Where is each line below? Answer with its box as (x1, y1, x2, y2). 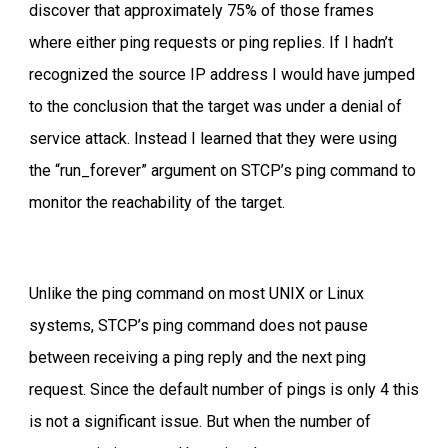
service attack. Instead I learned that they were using (29, 129, 397, 148)
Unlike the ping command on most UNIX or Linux (29, 284, 364, 303)
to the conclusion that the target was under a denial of (29, 97, 402, 116)
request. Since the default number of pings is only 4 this (29, 380, 419, 399)
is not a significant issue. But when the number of (29, 412, 371, 431)
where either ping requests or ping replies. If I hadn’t (29, 33, 393, 52)
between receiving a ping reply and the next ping (29, 348, 366, 367)
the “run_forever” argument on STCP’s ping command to (29, 161, 416, 180)
